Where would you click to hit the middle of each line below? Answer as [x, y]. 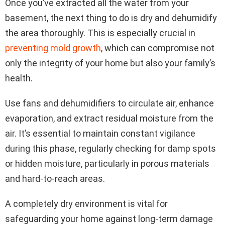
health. [19, 78]
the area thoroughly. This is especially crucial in [100, 33]
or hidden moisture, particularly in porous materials [107, 163]
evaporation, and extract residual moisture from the [109, 118]
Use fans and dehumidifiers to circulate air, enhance [109, 103]
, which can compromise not [158, 48]
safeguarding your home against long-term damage [109, 218]
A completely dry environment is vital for [86, 203]
